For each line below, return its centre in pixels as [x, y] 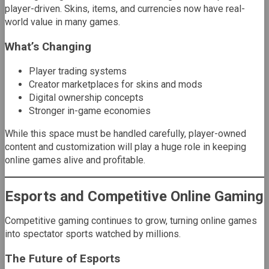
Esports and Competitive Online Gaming [134, 196]
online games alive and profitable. [75, 160]
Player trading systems [78, 71]
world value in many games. [62, 22]
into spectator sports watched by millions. [93, 234]
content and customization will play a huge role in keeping [125, 147]
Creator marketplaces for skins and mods [116, 84]
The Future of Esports [62, 259]
